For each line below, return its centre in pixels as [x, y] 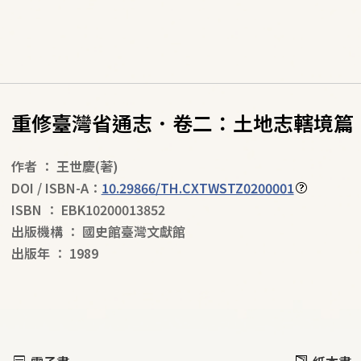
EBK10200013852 [113, 210]
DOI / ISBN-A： [56, 188]
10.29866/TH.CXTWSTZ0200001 [197, 188]
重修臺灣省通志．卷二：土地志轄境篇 [182, 122]
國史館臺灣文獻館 [133, 231]
